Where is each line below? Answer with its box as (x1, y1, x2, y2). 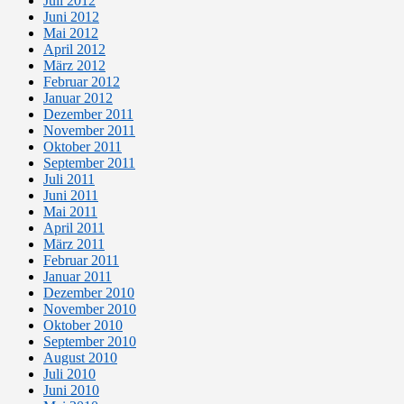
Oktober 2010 (43, 317, 123, 334)
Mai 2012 (43, 25, 98, 41)
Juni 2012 (43, 9, 99, 25)
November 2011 (43, 123, 135, 139)
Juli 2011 (43, 171, 95, 188)
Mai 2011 (43, 204, 97, 220)
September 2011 (43, 155, 135, 171)
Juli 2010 (43, 366, 96, 382)
